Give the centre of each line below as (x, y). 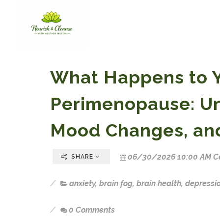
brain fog (116, 183)
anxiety (82, 183)
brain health (159, 183)
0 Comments (92, 210)
